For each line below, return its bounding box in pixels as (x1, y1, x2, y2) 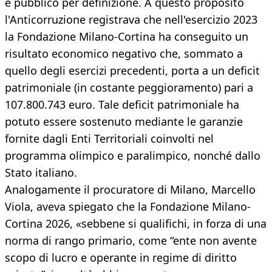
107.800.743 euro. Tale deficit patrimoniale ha (5, 97, 239, 112)
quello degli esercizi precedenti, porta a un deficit (5, 63, 260, 78)
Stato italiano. (5, 165, 77, 180)
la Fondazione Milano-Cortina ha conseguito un (5, 29, 248, 44)
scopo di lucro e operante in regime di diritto (5, 250, 237, 265)
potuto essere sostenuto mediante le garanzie (5, 114, 243, 129)
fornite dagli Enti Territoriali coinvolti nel (5, 131, 214, 146)
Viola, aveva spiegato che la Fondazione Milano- (5, 199, 251, 214)
